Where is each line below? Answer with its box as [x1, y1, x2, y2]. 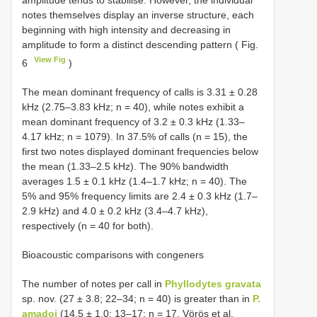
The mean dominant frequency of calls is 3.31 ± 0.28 [22, 86, 258, 98]
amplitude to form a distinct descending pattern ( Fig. [22, 39, 258, 51]
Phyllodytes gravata [165, 278, 261, 290]
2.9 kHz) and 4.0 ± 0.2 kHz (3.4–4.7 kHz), [22, 205, 208, 217]
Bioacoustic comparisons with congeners [22, 249, 204, 261]
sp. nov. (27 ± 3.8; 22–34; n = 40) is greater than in [22, 293, 253, 305]
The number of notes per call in [22, 278, 165, 290]
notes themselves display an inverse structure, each [22, 9, 254, 21]
